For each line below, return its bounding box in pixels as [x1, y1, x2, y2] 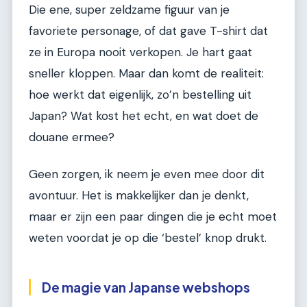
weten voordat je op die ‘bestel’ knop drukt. [29, 230, 267, 245]
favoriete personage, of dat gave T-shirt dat [29, 23, 268, 39]
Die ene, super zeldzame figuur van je [29, 2, 230, 18]
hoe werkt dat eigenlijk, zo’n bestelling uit [29, 87, 251, 103]
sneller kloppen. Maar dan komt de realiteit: [29, 66, 264, 82]
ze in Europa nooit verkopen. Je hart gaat [29, 45, 252, 60]
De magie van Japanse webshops [42, 278, 250, 295]
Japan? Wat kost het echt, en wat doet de [29, 108, 258, 124]
